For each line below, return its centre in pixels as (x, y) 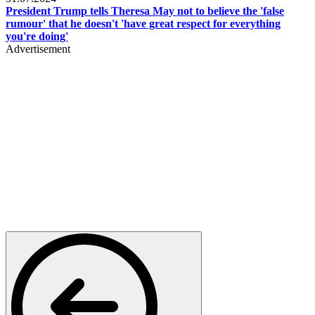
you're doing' (37, 36)
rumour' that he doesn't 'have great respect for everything (143, 23)
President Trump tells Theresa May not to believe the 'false (145, 11)
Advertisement (38, 49)
